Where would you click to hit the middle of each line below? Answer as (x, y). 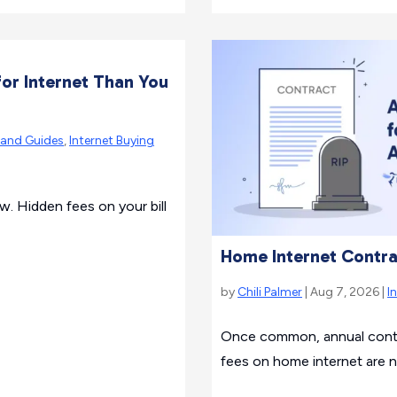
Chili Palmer (270, 292)
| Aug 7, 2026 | (345, 292)
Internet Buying (112, 140)
